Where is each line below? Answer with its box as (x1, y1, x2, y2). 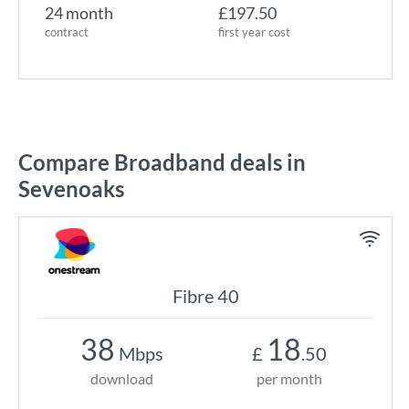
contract (45, 25, 89, 39)
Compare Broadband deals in (18, 149, 306, 175)
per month (257, 370, 322, 387)
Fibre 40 (172, 285, 239, 307)
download (89, 370, 153, 387)
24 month (45, 3, 113, 23)
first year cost (218, 25, 290, 39)
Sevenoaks (18, 175, 124, 202)
